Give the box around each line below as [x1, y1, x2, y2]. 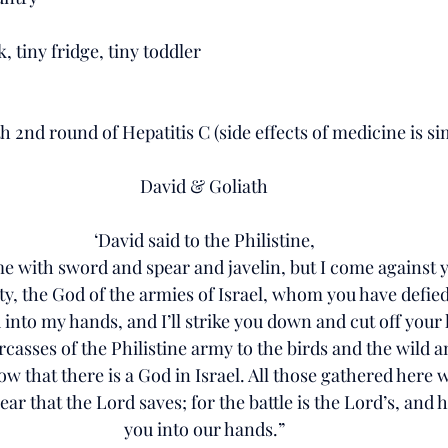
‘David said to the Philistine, [93, 227, 315, 252]
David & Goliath [140, 173, 268, 198]
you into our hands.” [123, 416, 285, 441]
